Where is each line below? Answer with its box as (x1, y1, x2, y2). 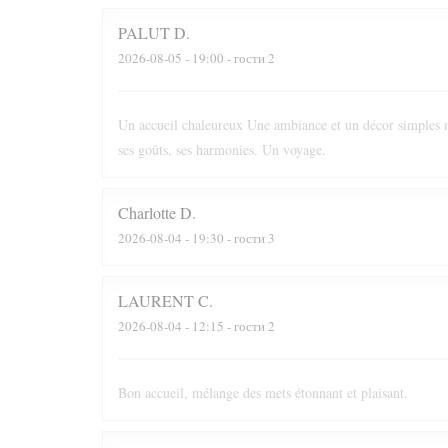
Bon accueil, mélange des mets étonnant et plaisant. (118, 383, 408, 402)
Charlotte (118, 202, 176, 223)
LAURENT (118, 290, 194, 311)
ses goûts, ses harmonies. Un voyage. (118, 140, 326, 159)
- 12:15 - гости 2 (182, 316, 275, 335)
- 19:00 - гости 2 (182, 48, 275, 67)
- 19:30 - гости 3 (182, 228, 275, 247)
